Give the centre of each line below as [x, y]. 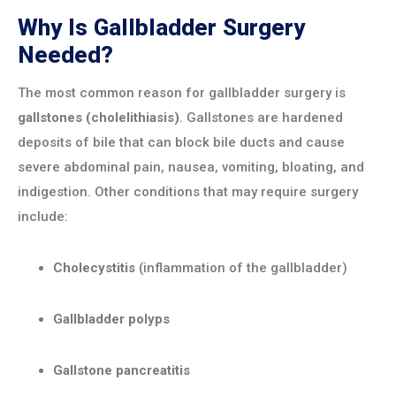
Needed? [65, 55]
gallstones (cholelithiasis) [99, 118]
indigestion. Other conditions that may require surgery [188, 192]
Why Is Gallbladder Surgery [161, 28]
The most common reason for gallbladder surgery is [182, 93]
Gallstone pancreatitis [122, 371]
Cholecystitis [94, 268]
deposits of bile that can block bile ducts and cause [181, 143]
